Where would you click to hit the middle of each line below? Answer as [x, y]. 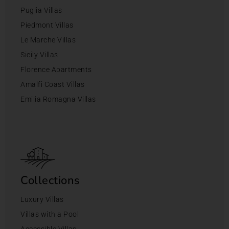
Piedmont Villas [47, 25]
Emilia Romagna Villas [58, 99]
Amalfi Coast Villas [53, 85]
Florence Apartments [56, 70]
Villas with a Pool [50, 214]
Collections [50, 181]
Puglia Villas [41, 10]
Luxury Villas [42, 200]
